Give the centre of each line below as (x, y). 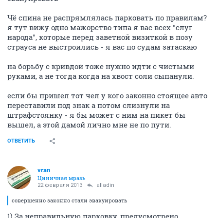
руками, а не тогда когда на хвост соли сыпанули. (101, 76)
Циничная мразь (62, 178)
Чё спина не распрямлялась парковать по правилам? (107, 17)
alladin (105, 185)
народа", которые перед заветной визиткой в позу (100, 37)
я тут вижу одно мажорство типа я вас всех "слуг (100, 27)
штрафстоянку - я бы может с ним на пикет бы (96, 115)
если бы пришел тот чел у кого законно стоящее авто (107, 95)
